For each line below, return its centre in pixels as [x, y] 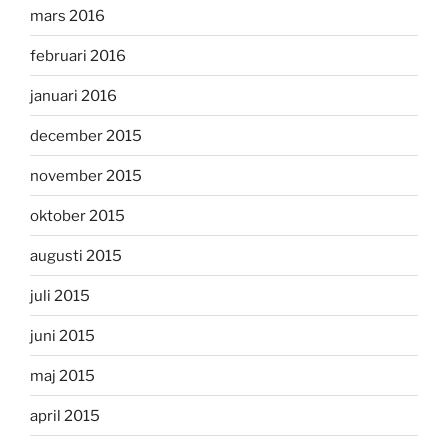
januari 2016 [73, 95]
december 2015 [86, 135]
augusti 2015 [76, 255]
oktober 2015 [77, 215]
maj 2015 [62, 375]
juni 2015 [62, 335]
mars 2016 [67, 15]
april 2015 [65, 415]
